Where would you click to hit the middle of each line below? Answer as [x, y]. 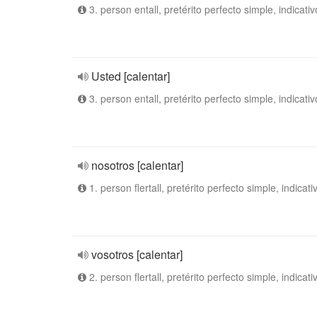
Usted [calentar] [131, 76]
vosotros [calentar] [137, 254]
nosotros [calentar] [137, 165]
